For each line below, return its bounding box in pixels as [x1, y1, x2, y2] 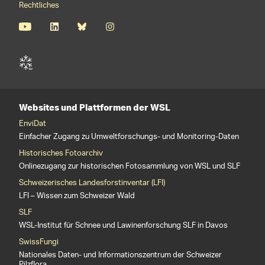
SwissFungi [19, 234, 59, 251]
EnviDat [19, 115, 46, 132]
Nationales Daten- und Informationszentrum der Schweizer [19, 247, 222, 264]
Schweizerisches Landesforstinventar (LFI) [19, 174, 165, 192]
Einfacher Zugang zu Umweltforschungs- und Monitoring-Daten [19, 128, 239, 146]
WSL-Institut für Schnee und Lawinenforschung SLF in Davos [19, 217, 228, 234]
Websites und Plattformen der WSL [19, 101, 170, 113]
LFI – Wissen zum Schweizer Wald [19, 188, 135, 205]
